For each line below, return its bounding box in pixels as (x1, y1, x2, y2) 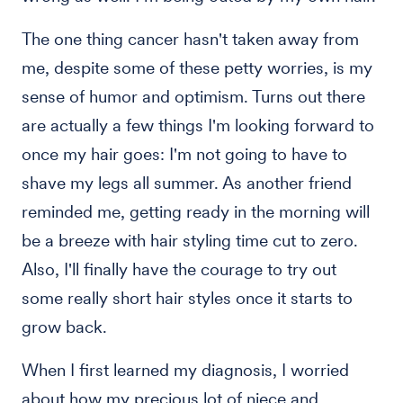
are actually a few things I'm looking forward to (22, 115, 374, 136)
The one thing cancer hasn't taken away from (22, 29, 359, 49)
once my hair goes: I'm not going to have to (22, 144, 347, 165)
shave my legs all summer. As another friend (22, 173, 352, 193)
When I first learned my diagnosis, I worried (22, 360, 349, 381)
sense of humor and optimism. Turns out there (22, 86, 365, 107)
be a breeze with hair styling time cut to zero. (22, 230, 358, 251)
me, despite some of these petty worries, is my (22, 58, 372, 78)
